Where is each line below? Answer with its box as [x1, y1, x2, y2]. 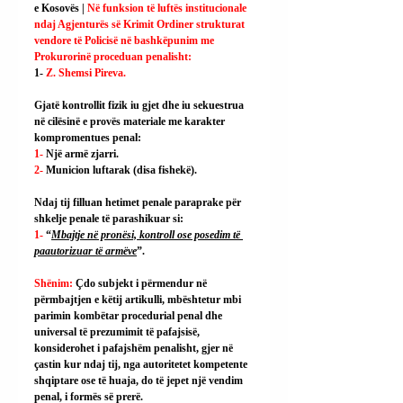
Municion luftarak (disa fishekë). [46, 164, 197, 176]
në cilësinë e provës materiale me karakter [34, 115, 228, 128]
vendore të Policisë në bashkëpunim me [34, 34, 217, 47]
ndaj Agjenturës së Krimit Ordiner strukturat [34, 18, 247, 31]
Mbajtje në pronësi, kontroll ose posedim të [51, 228, 243, 241]
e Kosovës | [34, 2, 85, 14]
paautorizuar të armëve [34, 245, 137, 257]
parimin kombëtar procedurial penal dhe [34, 309, 225, 322]
